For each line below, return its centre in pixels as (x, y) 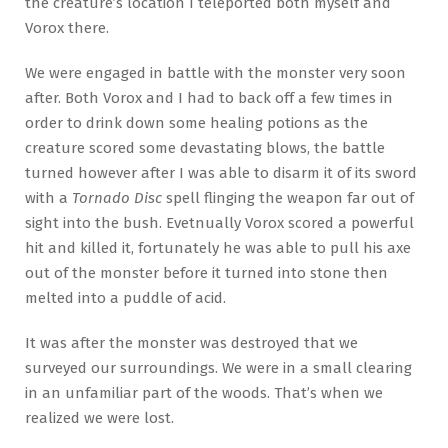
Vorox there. (67, 27)
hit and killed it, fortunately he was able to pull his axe (218, 247)
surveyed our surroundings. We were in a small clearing (218, 367)
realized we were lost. (99, 417)
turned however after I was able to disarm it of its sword (221, 172)
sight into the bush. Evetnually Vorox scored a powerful (219, 222)
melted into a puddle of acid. (125, 297)
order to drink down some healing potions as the (196, 122)
